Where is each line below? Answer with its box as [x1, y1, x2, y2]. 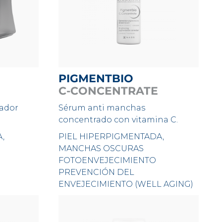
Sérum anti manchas [58, 103, 146, 112]
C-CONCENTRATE [58, 84, 159, 98]
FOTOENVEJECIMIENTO [58, 156, 157, 165]
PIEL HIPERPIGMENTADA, [58, 132, 165, 141]
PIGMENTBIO [66, 72, 134, 85]
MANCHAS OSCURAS [58, 144, 144, 153]
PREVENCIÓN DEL [58, 167, 135, 177]
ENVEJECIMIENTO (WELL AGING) [58, 179, 194, 189]
